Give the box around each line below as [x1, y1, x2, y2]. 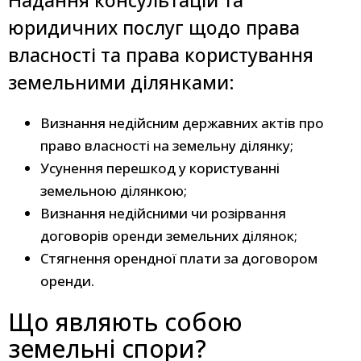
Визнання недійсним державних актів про [40, 114, 324, 133]
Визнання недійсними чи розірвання [40, 204, 286, 223]
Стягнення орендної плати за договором [40, 249, 317, 268]
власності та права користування [8, 42, 313, 68]
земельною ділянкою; [40, 181, 187, 201]
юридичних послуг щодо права [8, 15, 300, 41]
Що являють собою [8, 305, 243, 339]
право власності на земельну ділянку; [40, 136, 293, 156]
